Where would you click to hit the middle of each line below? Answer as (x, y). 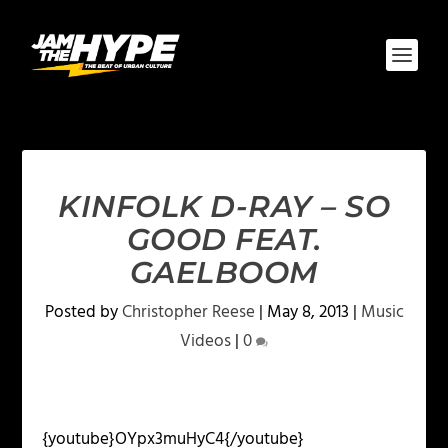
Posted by (83, 312)
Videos (205, 341)
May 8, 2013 (307, 312)
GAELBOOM (224, 272)
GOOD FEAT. (224, 239)
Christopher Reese (188, 312)
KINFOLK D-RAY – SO (224, 206)
